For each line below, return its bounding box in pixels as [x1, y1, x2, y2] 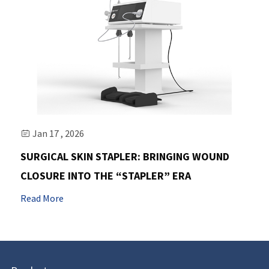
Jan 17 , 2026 [32, 127, 84, 139]
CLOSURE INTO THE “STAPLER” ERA [20, 168, 191, 183]
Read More [20, 192, 64, 204]
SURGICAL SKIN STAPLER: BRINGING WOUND [20, 149, 229, 163]
